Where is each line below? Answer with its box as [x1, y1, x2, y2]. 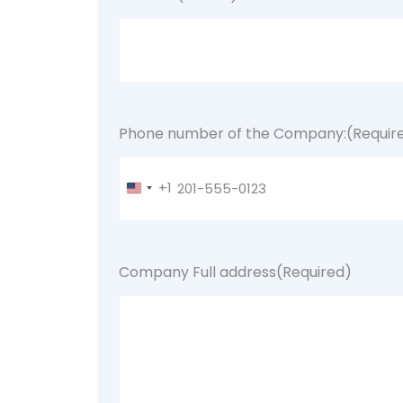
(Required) [276, 262, 352, 282]
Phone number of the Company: [119, 123, 346, 144]
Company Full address [119, 262, 276, 282]
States [134, 218, 180, 238]
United [134, 187, 180, 208]
